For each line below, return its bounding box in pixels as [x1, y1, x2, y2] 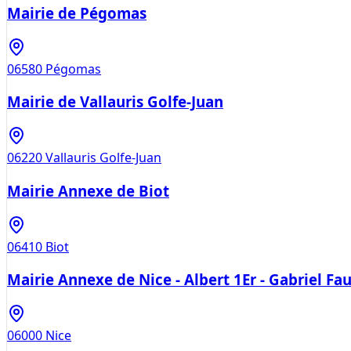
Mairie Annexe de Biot [7, 180, 169, 201]
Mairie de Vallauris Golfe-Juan [7, 92, 223, 112]
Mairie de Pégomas [7, 2, 147, 23]
